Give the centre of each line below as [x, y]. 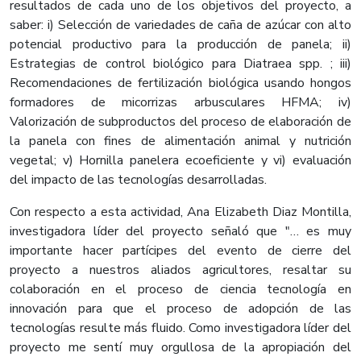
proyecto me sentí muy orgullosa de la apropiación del [180, 348]
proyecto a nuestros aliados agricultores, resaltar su [180, 270]
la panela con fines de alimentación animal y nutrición [180, 141]
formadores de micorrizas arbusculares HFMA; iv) [180, 103]
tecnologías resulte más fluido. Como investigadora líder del [180, 328]
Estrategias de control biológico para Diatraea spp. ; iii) [180, 64]
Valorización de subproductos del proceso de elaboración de [180, 122]
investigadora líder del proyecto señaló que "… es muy [180, 232]
